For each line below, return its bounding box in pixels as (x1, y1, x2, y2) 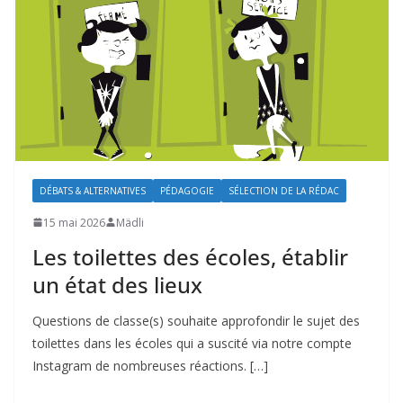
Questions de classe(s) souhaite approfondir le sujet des (32, 311, 360, 329)
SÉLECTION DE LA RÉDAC (228, 184, 339, 197)
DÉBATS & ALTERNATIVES (40, 184, 146, 197)
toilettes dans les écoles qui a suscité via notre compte (32, 334, 352, 352)
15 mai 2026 (43, 214, 105, 230)
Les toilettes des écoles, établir (32, 241, 348, 272)
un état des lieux (32, 269, 202, 300)
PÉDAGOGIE (160, 184, 214, 197)
